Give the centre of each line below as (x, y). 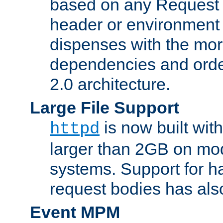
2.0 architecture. (110, 84)
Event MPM (75, 212)
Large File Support (105, 107)
